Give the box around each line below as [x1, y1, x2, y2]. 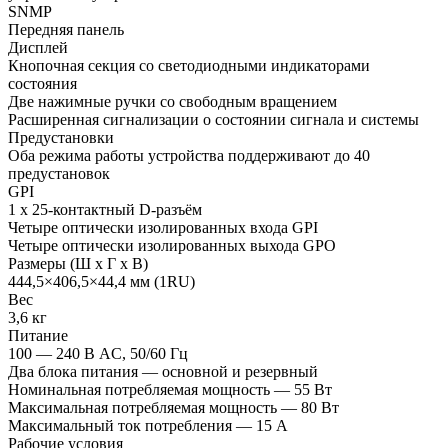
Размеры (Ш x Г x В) [8, 254, 148, 272]
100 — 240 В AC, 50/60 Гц [8, 344, 188, 362]
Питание [8, 326, 68, 344]
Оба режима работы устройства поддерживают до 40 [8, 146, 370, 164]
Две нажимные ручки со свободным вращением [8, 92, 337, 110]
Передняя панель [8, 20, 124, 38]
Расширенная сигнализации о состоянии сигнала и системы [8, 110, 419, 128]
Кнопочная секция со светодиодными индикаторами [8, 56, 370, 74]
